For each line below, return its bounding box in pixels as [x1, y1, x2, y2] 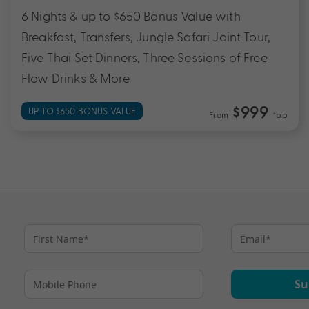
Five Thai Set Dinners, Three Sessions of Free [21, 50, 268, 64]
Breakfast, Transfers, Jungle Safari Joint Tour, [21, 29, 271, 43]
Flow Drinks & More [21, 70, 130, 85]
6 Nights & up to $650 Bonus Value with [21, 8, 241, 23]
